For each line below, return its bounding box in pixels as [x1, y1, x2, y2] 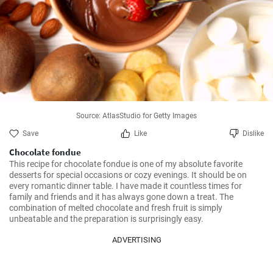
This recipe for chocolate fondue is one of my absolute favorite [9, 159, 243, 169]
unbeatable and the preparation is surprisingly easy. [9, 214, 204, 224]
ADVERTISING [112, 235, 161, 244]
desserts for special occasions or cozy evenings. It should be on [9, 170, 247, 180]
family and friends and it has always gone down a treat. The [9, 192, 233, 202]
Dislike [243, 129, 264, 138]
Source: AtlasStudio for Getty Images [76, 112, 197, 120]
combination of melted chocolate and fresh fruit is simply [9, 203, 222, 213]
